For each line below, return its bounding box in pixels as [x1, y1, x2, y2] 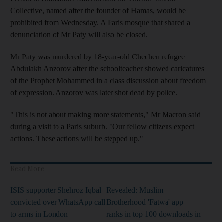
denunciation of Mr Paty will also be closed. [10, 30, 148, 39]
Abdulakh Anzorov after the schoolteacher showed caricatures [10, 64, 204, 73]
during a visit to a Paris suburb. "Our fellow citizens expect [10, 122, 194, 131]
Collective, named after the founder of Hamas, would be [10, 6, 186, 15]
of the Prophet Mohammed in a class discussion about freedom [10, 76, 206, 85]
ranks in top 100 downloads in [106, 209, 201, 218]
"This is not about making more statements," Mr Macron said [10, 110, 201, 119]
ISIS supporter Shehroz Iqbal [10, 185, 101, 194]
